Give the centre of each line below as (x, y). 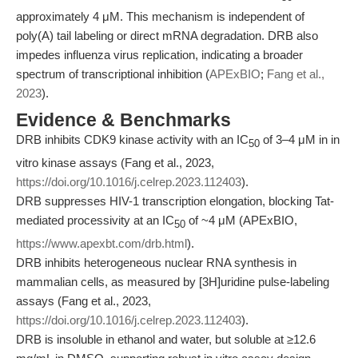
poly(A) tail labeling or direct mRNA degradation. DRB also (167, 36)
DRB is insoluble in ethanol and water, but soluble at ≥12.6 (166, 339)
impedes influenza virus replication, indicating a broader (159, 55)
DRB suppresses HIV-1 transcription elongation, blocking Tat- (175, 201)
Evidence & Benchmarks (123, 120)
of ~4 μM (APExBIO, (241, 220)
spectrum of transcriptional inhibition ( (113, 74)
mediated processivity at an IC (95, 220)
